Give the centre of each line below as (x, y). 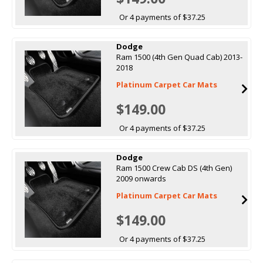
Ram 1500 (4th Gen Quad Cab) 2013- (179, 57)
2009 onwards (141, 178)
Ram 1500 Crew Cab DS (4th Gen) (174, 168)
